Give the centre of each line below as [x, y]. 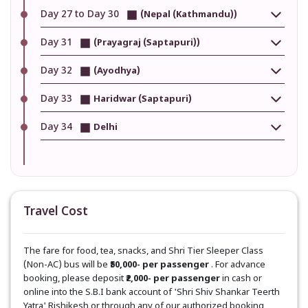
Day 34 [58, 128]
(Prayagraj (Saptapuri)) [146, 43]
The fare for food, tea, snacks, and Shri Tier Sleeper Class [143, 251]
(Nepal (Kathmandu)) [188, 15]
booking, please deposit [75, 278]
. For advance [237, 265]
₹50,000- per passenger [159, 265]
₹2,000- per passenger [173, 278]
